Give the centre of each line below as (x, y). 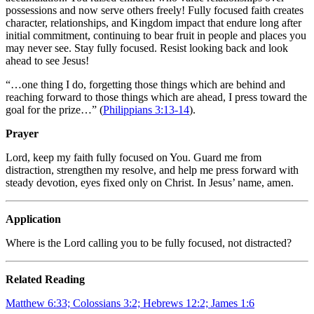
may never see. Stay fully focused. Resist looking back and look (147, 48)
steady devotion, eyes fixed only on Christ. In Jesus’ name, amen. (150, 182)
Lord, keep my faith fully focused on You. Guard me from (134, 157)
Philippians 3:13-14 (146, 109)
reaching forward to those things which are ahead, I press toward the (156, 97)
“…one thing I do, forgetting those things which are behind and (145, 84)
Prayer (22, 133)
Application (33, 219)
